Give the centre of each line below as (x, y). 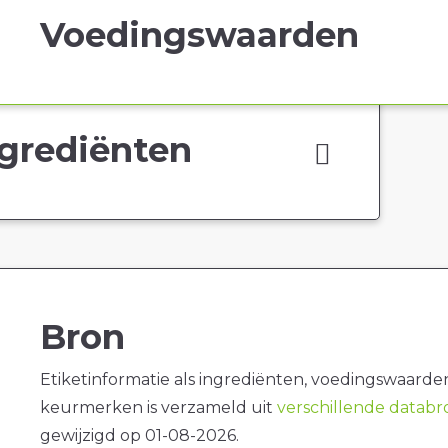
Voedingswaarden (199, 34)
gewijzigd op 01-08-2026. (139, 435)
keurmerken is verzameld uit (158, 407)
